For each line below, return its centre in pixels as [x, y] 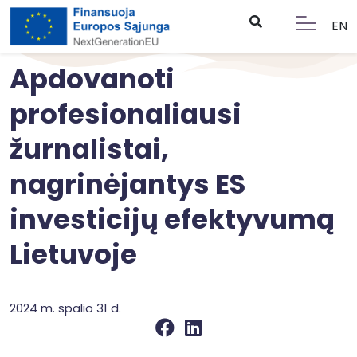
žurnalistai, [89, 149]
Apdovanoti [92, 79]
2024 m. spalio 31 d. [65, 308]
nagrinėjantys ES [127, 184]
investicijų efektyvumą [172, 219]
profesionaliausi [126, 114]
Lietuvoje [73, 254]
